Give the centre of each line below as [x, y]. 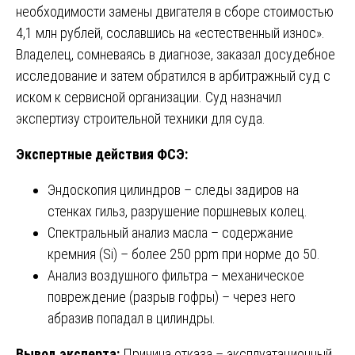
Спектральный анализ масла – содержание [170, 233]
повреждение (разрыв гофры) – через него [172, 297]
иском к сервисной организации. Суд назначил [149, 97]
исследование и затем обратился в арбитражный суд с [173, 76]
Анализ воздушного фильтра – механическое [176, 276]
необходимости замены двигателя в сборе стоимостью [175, 12]
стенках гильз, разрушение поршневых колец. [177, 212]
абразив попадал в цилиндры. [132, 319]
